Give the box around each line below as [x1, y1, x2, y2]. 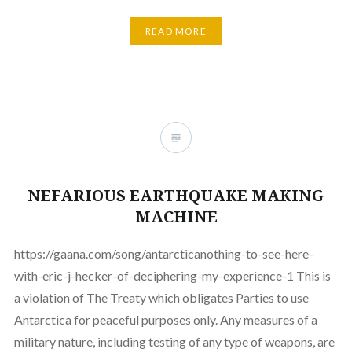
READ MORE [145, 24, 207, 37]
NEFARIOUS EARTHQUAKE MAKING [27, 185, 324, 207]
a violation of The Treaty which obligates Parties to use [13, 290, 309, 306]
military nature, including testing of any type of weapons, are [13, 334, 335, 350]
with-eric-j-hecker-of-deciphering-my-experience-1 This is [13, 268, 331, 284]
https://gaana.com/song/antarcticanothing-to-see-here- [13, 246, 313, 262]
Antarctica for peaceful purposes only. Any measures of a [13, 312, 317, 328]
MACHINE [134, 206, 218, 228]
